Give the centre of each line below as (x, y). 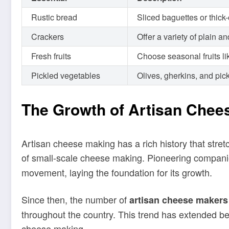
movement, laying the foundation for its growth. (117, 172)
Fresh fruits (51, 56)
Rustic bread (54, 17)
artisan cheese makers (179, 200)
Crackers (48, 36)
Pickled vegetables (66, 75)
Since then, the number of (75, 200)
